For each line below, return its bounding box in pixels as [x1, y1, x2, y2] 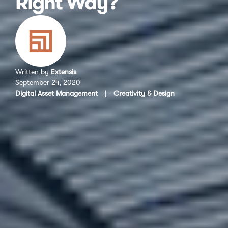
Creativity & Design [113, 89, 175, 97]
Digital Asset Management [15, 89, 98, 97]
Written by [15, 67, 51, 76]
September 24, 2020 [15, 78, 80, 87]
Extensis [51, 67, 76, 76]
